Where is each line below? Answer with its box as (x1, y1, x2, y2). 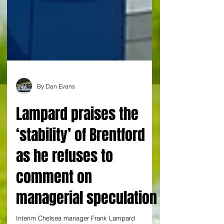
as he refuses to (16, 181, 113, 203)
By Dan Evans (37, 118, 75, 126)
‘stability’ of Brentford (16, 160, 145, 182)
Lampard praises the (16, 139, 138, 161)
